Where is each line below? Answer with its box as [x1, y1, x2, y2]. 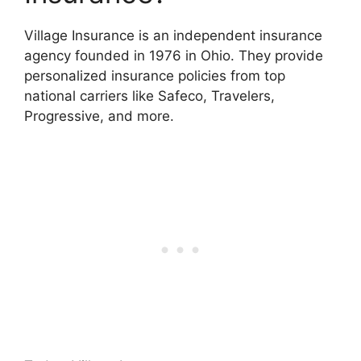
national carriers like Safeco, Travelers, [24, 87, 275, 104]
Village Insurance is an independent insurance [24, 27, 322, 44]
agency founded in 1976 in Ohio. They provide [24, 47, 323, 64]
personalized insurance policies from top [24, 67, 285, 84]
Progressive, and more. [24, 107, 174, 124]
